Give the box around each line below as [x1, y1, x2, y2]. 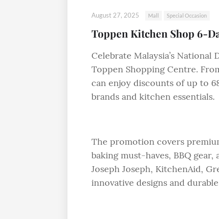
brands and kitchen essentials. [91, 91, 215, 102]
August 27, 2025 [91, 11, 139, 19]
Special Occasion [167, 12, 207, 19]
